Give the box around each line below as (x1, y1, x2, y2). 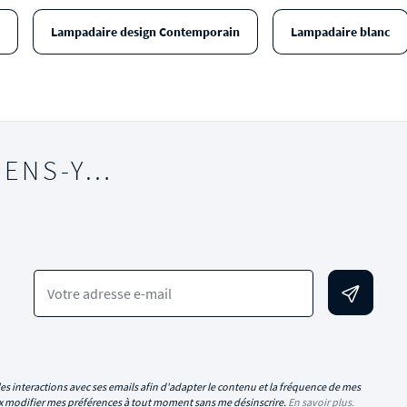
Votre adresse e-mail (46, 284, 172, 303)
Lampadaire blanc (290, 24, 391, 40)
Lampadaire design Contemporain (50, 24, 240, 40)
